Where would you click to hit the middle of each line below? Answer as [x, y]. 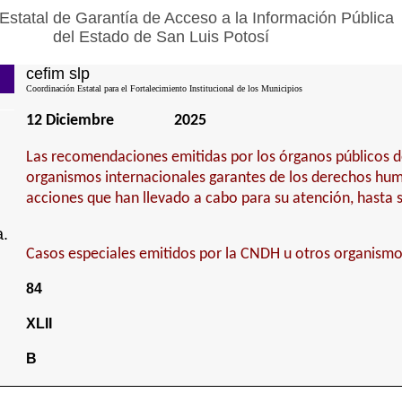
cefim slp [57, 74]
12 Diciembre [70, 121]
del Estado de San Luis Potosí [161, 37]
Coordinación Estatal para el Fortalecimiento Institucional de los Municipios [164, 88]
